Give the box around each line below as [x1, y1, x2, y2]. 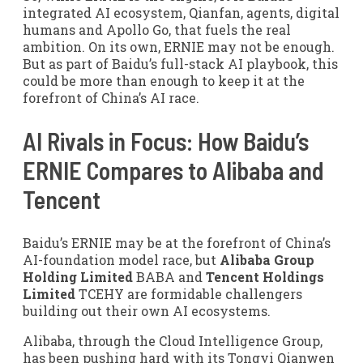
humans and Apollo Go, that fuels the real [23, 21, 291, 38]
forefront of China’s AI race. [23, 89, 199, 106]
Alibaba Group [220, 250, 314, 268]
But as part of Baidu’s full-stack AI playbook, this [23, 55, 338, 72]
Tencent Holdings [206, 267, 324, 285]
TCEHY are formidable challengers [75, 284, 302, 302]
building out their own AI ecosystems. [23, 301, 271, 319]
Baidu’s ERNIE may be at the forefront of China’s [23, 233, 331, 251]
